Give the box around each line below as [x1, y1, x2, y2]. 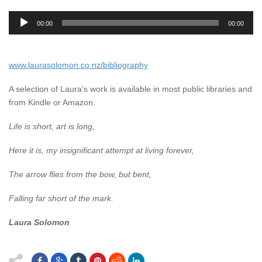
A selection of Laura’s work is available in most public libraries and [9, 84, 252, 94]
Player [8, 25, 32, 35]
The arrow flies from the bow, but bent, [9, 169, 151, 179]
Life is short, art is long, [9, 121, 95, 131]
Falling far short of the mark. [9, 193, 113, 203]
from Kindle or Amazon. [9, 97, 95, 107]
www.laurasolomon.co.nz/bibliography [9, 60, 148, 70]
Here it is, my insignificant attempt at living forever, [9, 145, 194, 155]
